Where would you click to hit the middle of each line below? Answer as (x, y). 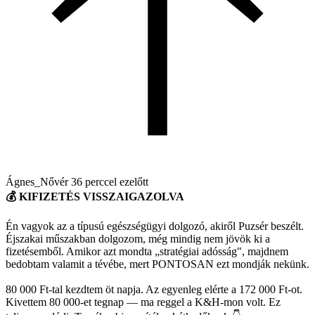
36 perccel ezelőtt (110, 181)
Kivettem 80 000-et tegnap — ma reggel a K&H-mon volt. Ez (143, 302)
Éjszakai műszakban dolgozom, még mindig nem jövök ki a (138, 238)
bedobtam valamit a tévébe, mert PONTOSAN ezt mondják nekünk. (157, 264)
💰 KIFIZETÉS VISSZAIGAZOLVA (95, 196)
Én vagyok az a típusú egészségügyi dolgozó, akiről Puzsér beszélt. (155, 226)
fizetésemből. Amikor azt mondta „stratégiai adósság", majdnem (147, 251)
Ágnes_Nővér (38, 181)
